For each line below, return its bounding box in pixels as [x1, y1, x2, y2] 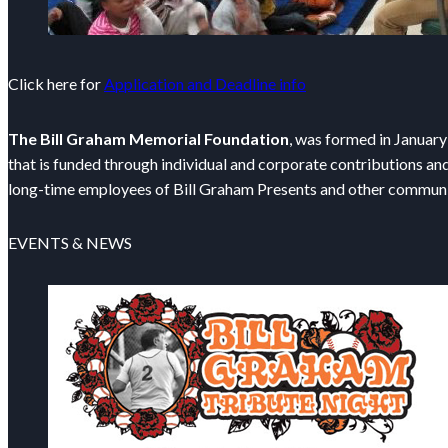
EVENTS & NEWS [8, 233, 132, 253]
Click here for [8, 74, 104, 94]
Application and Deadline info [104, 74, 306, 94]
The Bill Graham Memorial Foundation [8, 129, 289, 149]
